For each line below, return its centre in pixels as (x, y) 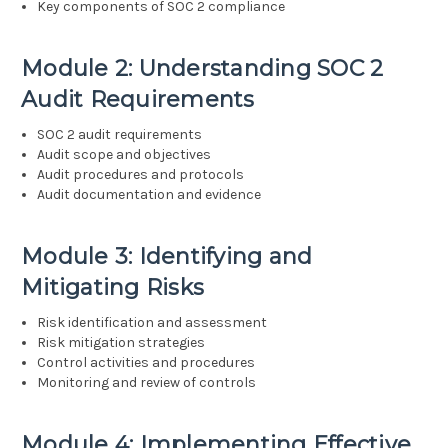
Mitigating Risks (112, 288)
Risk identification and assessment (152, 323)
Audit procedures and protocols (141, 175)
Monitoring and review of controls (147, 383)
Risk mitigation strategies (121, 343)
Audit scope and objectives (124, 155)
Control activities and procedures (146, 363)
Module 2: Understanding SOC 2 (202, 69)
